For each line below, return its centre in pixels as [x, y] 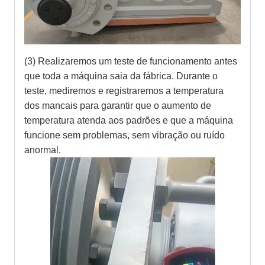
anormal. [43, 150]
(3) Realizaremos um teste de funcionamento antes [131, 62]
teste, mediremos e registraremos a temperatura [124, 91]
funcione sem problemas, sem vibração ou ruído [125, 135]
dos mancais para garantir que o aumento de [118, 106]
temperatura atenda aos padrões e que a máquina [129, 121]
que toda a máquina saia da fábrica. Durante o [121, 76]
